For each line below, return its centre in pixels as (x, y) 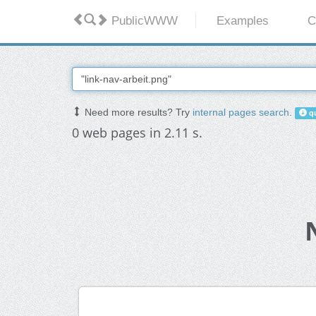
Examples (243, 21)
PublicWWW (143, 21)
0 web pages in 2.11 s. (137, 133)
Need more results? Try (137, 113)
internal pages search (241, 113)
